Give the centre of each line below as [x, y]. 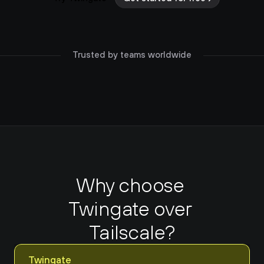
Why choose [130, 185]
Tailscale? [132, 232]
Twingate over [130, 208]
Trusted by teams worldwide [132, 55]
